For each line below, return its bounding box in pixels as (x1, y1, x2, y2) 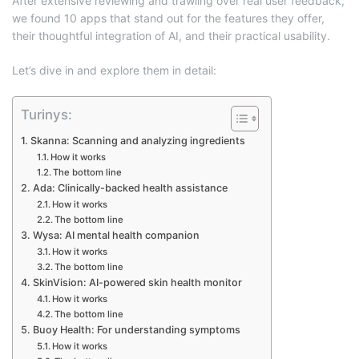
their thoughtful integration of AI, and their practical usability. (12, 28, 333, 42)
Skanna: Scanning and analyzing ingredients (30, 134, 245, 147)
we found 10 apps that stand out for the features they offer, (12, 10, 325, 25)
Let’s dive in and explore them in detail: (12, 63, 216, 77)
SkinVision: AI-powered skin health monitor (32, 276, 242, 288)
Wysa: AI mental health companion (32, 228, 200, 241)
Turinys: (21, 107, 72, 123)
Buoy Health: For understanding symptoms (32, 323, 240, 336)
